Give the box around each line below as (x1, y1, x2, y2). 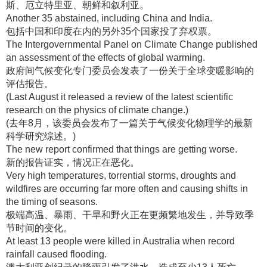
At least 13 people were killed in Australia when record (6, 236, 235, 246)
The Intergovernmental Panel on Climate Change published (6, 39, 257, 49)
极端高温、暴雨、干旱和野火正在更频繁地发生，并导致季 (6, 210, 254, 220)
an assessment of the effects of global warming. (6, 52, 205, 63)
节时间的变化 (6, 223, 63, 233)
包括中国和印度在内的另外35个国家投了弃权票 (6, 26, 207, 36)
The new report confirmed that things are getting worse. (6, 144, 237, 154)
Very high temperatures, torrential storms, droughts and (6, 170, 236, 181)
